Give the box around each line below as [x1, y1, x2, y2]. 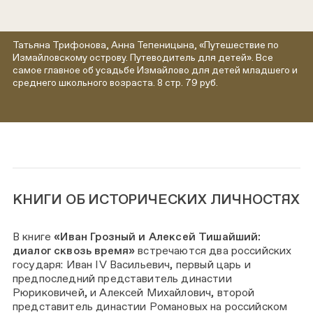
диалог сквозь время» [13, 244, 136, 258]
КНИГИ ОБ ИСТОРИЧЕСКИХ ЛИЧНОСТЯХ [13, 191, 300, 208]
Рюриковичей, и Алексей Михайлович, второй [13, 286, 255, 300]
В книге [13, 230, 54, 244]
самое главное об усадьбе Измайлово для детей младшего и [13, 64, 298, 76]
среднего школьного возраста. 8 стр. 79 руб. [13, 77, 218, 89]
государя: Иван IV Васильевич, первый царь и [13, 258, 251, 272]
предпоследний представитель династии [13, 272, 232, 286]
